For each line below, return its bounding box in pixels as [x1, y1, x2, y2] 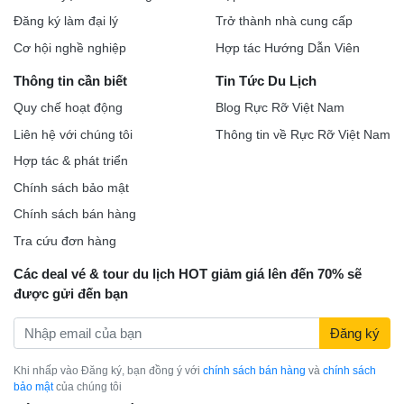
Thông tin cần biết [14, 72, 127, 88]
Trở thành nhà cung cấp [216, 14, 353, 29]
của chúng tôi [53, 381, 122, 394]
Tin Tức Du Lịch [216, 72, 317, 88]
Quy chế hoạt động [14, 100, 123, 115]
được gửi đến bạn [14, 285, 128, 301]
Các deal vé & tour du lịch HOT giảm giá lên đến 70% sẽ [14, 265, 362, 281]
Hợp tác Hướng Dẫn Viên [216, 40, 360, 55]
